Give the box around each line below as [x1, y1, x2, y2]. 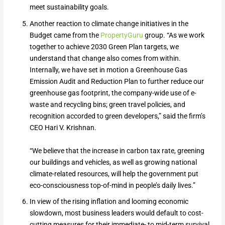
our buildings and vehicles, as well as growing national [29, 158, 197, 166]
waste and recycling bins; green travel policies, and [29, 100, 185, 109]
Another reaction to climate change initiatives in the [29, 20, 188, 28]
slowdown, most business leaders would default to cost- [29, 209, 203, 217]
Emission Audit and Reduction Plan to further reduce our [29, 77, 204, 86]
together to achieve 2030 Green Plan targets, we [29, 43, 179, 51]
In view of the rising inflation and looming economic [29, 197, 188, 206]
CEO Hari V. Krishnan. [29, 124, 96, 132]
